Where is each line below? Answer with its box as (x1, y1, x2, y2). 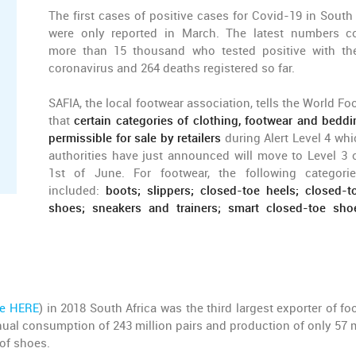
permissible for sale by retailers (48, 131, 225, 145)
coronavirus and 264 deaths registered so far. (48, 61, 295, 75)
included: (48, 184, 106, 198)
